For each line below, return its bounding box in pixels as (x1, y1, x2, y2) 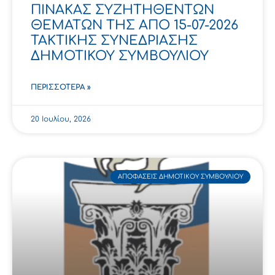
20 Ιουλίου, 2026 (31, 115, 91, 124)
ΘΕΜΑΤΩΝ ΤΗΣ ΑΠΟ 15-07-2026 (31, 18, 238, 33)
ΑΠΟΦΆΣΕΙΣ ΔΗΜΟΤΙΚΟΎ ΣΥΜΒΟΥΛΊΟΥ (118, 173, 243, 180)
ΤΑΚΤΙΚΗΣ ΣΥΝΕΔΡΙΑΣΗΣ (31, 33, 198, 48)
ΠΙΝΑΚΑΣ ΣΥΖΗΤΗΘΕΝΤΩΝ (31, 2, 214, 18)
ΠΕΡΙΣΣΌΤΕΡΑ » (31, 83, 91, 92)
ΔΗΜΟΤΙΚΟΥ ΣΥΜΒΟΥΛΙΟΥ (31, 48, 209, 64)
